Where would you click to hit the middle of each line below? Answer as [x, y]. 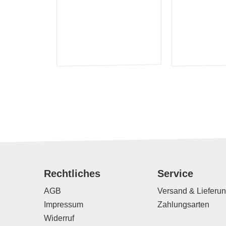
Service [175, 174]
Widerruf [59, 218]
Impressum [64, 205]
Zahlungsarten [183, 205]
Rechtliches [72, 174]
